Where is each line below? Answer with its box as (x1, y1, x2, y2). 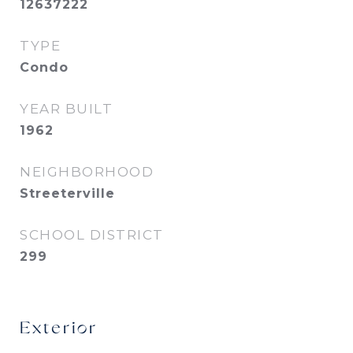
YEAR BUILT (20, 101, 113, 117)
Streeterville (20, 186, 115, 201)
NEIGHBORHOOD (20, 164, 154, 180)
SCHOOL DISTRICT (20, 227, 164, 243)
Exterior (20, 320, 98, 338)
